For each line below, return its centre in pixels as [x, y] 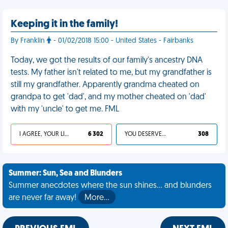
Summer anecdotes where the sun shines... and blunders [110, 186]
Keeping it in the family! [64, 24]
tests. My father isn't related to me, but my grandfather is [111, 73]
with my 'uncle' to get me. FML [65, 109]
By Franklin [29, 41]
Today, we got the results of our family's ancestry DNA [107, 61]
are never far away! [44, 198]
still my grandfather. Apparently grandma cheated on [105, 85]
